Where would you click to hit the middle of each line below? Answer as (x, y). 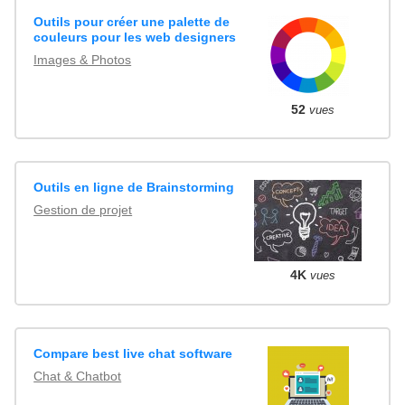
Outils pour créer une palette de (132, 22)
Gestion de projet (83, 210)
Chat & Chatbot (78, 376)
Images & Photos (83, 60)
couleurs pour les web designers (135, 38)
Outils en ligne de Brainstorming (134, 188)
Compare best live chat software (133, 353)
